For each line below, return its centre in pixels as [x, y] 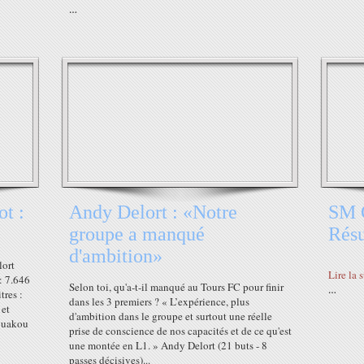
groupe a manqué [137, 234]
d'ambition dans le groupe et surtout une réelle [171, 316]
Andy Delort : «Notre [153, 212]
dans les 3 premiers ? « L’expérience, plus [159, 301]
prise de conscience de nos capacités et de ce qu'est [180, 331]
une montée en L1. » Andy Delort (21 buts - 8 [168, 345]
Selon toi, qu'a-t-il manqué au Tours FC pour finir [176, 287]
